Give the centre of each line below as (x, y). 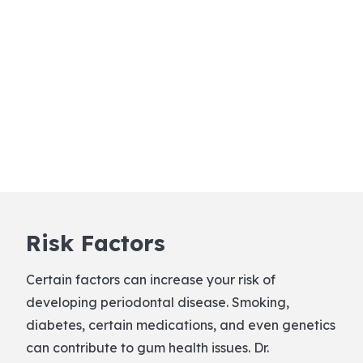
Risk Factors (96, 243)
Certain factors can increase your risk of (151, 279)
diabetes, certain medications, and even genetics (181, 325)
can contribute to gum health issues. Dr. (147, 347)
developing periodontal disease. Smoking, (158, 302)
